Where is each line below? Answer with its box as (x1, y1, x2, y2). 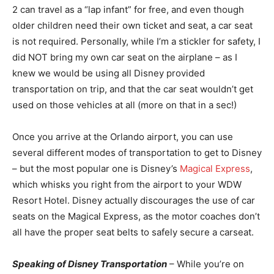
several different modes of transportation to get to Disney (12, 146, 262, 158)
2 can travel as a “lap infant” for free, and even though (12, 3, 244, 15)
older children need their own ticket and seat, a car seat (12, 19, 253, 31)
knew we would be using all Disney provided (12, 67, 205, 79)
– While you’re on (169, 257, 244, 270)
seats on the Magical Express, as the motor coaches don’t (12, 210, 260, 222)
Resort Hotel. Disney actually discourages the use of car (12, 194, 255, 206)
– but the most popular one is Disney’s (12, 162, 180, 174)
